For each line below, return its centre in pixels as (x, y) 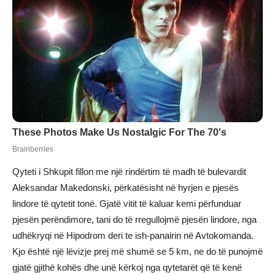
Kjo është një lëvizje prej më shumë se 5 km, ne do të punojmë (137, 252)
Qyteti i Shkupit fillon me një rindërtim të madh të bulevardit (129, 172)
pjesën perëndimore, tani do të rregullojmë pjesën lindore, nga (134, 220)
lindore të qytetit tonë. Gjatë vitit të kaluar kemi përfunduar (127, 204)
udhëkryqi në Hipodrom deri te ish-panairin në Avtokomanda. (133, 236)
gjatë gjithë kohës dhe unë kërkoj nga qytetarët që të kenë (127, 268)
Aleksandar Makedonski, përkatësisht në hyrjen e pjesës (126, 188)
